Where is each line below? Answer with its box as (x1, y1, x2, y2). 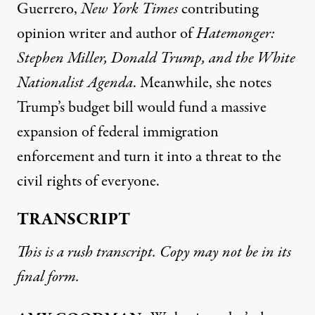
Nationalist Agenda (17, 72, 133, 94)
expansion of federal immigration (17, 121, 219, 143)
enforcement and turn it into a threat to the (17, 146, 281, 168)
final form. (17, 266, 79, 288)
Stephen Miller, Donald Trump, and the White (17, 47, 295, 70)
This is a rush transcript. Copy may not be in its (17, 241, 291, 264)
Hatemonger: (196, 22, 275, 45)
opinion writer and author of (17, 22, 196, 45)
